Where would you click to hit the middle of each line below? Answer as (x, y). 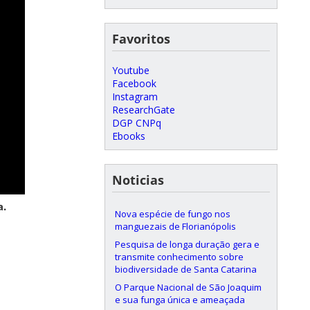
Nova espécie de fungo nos (173, 213)
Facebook (134, 83)
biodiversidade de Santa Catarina (186, 269)
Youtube (131, 70)
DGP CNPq (137, 122)
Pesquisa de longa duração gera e (187, 244)
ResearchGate (144, 109)
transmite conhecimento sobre (179, 256)
